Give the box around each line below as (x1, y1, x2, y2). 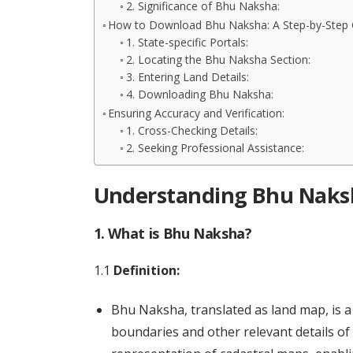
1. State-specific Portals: (126, 35, 249, 50)
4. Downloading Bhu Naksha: (126, 87, 274, 102)
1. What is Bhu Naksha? (93, 224, 252, 243)
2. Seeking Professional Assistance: (126, 140, 305, 155)
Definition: (113, 262, 180, 279)
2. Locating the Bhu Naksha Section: (126, 52, 311, 67)
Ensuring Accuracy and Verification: (108, 106, 285, 121)
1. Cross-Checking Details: (126, 123, 258, 138)
